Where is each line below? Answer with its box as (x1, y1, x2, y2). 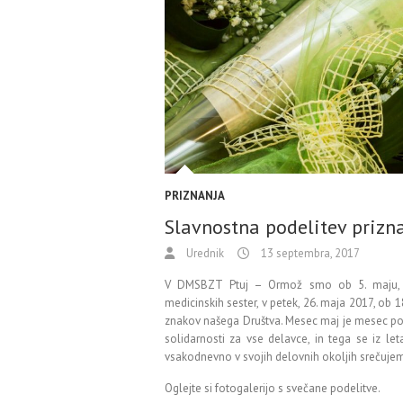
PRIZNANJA (165, 188, 225, 204)
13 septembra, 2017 (258, 246, 360, 262)
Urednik (184, 246, 224, 262)
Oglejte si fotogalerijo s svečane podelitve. (165, 381, 381, 397)
